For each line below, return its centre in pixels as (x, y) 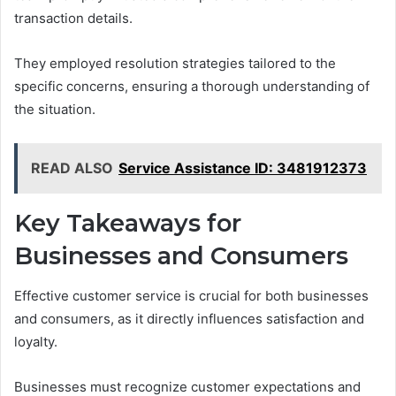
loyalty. (36, 341)
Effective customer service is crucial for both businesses (191, 295)
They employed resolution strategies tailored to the (175, 64)
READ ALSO (72, 168)
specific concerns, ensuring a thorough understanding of (192, 87)
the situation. (55, 110)
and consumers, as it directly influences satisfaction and (189, 318)
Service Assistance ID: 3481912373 (243, 168)
